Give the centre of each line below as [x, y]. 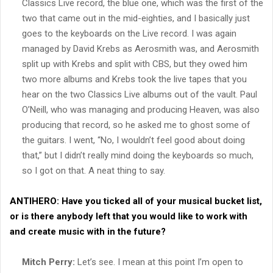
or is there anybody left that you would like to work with [129, 216]
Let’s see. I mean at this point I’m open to [159, 262]
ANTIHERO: [34, 201]
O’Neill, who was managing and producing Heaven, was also [141, 109]
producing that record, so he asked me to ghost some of [136, 125]
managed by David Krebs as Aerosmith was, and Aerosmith [140, 48]
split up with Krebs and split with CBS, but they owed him [135, 64]
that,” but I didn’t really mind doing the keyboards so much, [138, 155]
